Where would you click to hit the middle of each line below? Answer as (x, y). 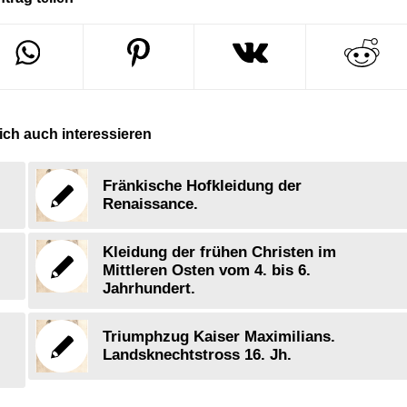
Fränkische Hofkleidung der (203, 186)
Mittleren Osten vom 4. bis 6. (207, 271)
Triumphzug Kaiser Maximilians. (219, 337)
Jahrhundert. (149, 289)
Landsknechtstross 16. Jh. (198, 355)
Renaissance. (151, 204)
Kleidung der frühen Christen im (220, 253)
